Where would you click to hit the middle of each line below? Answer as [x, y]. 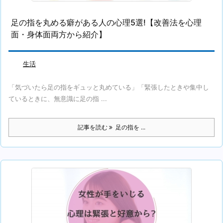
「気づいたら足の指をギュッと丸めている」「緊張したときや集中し [109, 87]
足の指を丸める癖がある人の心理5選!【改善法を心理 [106, 23]
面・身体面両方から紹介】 [59, 35]
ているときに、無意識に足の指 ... [58, 99]
